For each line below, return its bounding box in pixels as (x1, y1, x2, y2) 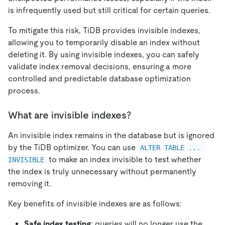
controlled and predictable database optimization (8, 73, 191, 83)
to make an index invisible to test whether (47, 154, 204, 164)
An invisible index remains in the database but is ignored (8, 130, 214, 140)
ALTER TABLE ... (140, 143, 205, 152)
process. (8, 85, 40, 95)
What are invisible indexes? (8, 109, 131, 121)
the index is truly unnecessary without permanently (8, 166, 196, 176)
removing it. (8, 178, 51, 188)
